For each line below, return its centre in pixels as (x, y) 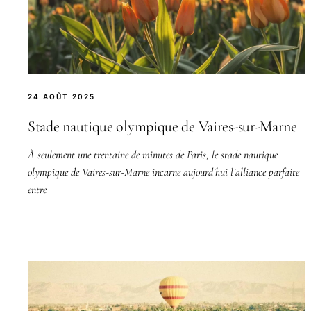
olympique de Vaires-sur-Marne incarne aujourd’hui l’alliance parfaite (163, 172)
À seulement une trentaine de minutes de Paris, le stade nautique (153, 154)
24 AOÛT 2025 (61, 96)
